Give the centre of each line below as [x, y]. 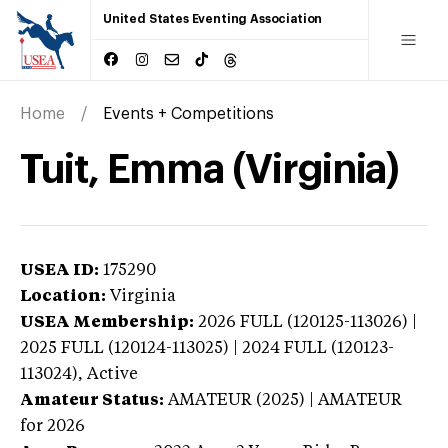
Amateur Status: [92, 400]
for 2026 [52, 426]
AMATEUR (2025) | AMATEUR [285, 400]
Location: [63, 296]
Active [112, 374]
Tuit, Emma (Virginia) [210, 169]
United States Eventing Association [213, 19]
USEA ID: [59, 270]
